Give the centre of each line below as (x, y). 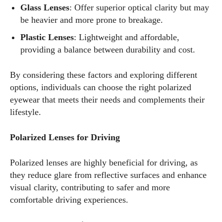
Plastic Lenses (47, 37)
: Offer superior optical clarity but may (139, 7)
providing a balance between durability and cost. (108, 50)
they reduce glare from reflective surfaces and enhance (108, 175)
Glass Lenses (45, 7)
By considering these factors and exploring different (104, 75)
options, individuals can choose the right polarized (101, 87)
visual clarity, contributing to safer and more (90, 187)
